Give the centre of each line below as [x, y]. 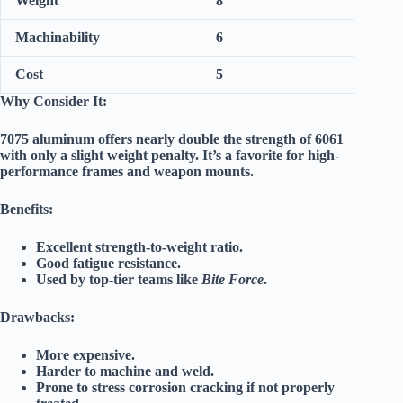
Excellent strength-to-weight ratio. [139, 247]
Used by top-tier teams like [119, 280]
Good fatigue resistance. [108, 264]
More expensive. [85, 355]
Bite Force [233, 280]
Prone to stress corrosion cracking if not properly [185, 388]
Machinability [58, 38]
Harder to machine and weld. [125, 372]
